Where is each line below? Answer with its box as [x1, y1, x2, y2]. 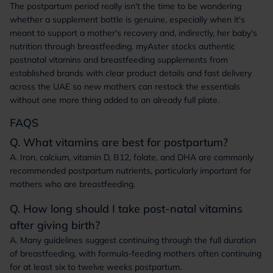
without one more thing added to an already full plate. [10, 94, 219, 105]
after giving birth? [10, 218, 100, 232]
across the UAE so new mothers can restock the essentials [10, 81, 240, 92]
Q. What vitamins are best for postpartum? [10, 135, 228, 149]
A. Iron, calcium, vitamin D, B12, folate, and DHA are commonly [10, 152, 253, 163]
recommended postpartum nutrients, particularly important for [10, 165, 251, 176]
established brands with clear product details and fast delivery [10, 68, 252, 79]
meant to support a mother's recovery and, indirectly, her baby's [10, 27, 257, 38]
